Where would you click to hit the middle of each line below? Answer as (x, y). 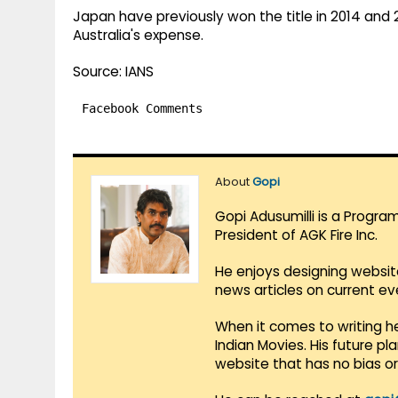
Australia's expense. (138, 36)
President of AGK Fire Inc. (296, 235)
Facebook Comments (142, 109)
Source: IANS (113, 72)
